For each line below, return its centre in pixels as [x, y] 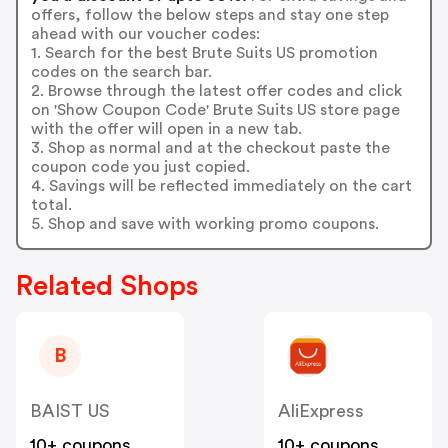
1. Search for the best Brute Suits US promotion [204, 52]
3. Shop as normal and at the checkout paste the [210, 147]
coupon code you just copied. [140, 166]
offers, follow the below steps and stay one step [209, 14]
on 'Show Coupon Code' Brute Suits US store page [215, 109]
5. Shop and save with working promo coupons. [204, 223]
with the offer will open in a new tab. [166, 128]
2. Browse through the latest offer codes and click [216, 90]
